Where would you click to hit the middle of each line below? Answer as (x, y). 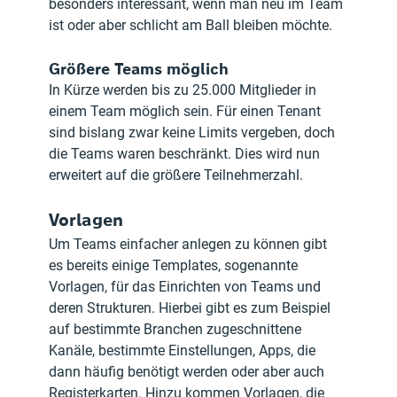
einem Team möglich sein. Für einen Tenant (187, 111)
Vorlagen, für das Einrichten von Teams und (187, 286)
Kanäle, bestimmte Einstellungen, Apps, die (184, 350)
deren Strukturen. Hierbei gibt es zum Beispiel (192, 307)
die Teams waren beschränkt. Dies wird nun (187, 153)
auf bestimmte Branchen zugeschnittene (177, 329)
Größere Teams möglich (139, 68)
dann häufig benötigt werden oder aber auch (189, 371)
